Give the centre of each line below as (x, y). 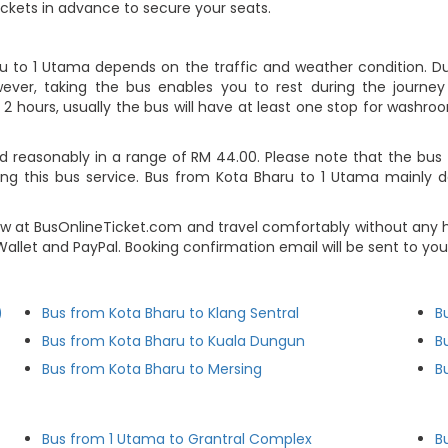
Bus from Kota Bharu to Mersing (152, 369)
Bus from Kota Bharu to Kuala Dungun (174, 341)
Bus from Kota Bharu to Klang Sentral (171, 313)
